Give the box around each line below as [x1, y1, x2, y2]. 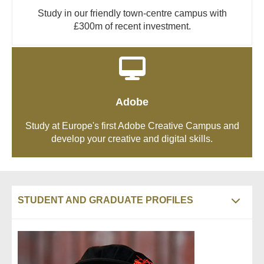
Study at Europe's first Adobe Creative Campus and [25, 120, 239, 131]
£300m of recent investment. [73, 21, 191, 31]
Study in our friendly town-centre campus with [37, 8, 227, 18]
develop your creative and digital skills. [51, 133, 213, 144]
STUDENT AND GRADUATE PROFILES [18, 194, 193, 205]
